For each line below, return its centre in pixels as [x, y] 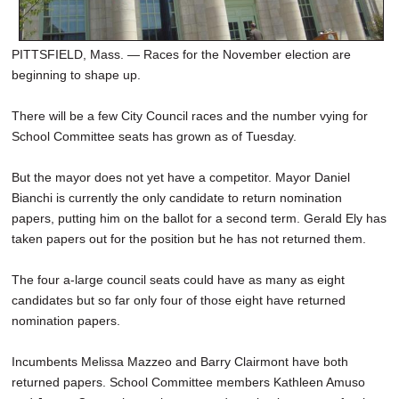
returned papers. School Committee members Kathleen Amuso [188, 383]
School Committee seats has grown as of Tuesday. [154, 137]
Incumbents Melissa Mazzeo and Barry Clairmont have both [180, 362]
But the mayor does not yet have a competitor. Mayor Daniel [181, 178]
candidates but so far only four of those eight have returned [179, 301]
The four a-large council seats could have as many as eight [178, 280]
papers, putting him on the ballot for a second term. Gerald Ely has [199, 219]
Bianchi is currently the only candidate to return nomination [177, 198]
